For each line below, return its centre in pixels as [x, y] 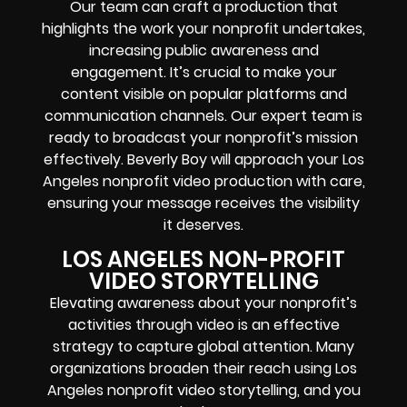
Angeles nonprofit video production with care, [203, 182]
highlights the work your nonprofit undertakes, [203, 29]
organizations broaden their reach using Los [203, 369]
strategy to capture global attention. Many [203, 347]
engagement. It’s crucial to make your [203, 73]
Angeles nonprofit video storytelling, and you [203, 391]
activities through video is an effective [203, 325]
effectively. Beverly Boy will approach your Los [203, 160]
